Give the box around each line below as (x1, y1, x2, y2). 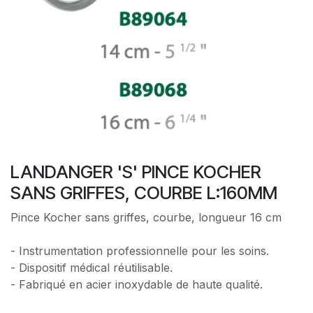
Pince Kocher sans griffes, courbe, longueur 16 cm (10, 210, 282, 224)
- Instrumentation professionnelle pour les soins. (10, 243, 269, 258)
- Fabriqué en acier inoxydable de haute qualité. (10, 277, 263, 291)
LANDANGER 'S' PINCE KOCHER (10, 161, 261, 182)
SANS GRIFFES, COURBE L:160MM (10, 182, 277, 203)
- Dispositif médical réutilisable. (10, 260, 173, 275)
